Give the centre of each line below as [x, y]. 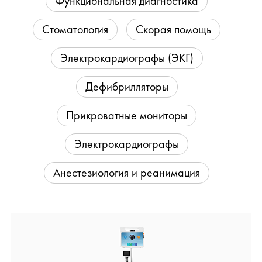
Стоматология [75, 29]
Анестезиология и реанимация [127, 173]
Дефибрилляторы [127, 87]
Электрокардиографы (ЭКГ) [127, 58]
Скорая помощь [173, 29]
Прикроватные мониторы [127, 115]
